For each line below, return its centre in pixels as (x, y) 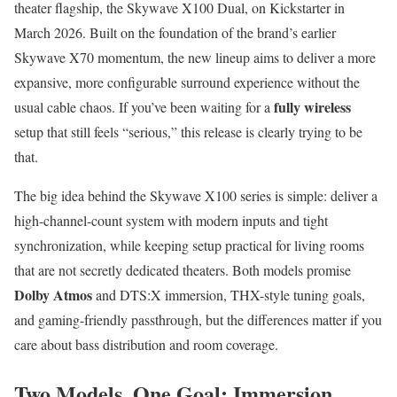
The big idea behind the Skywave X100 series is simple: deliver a (196, 196)
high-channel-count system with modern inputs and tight (171, 221)
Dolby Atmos (53, 295)
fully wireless (312, 107)
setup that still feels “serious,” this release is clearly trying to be (188, 132)
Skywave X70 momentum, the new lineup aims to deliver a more (195, 58)
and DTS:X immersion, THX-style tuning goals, (229, 295)
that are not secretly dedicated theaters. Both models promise (183, 270)
